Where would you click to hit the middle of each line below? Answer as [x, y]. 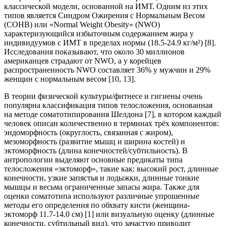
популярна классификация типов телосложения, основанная [108, 105]
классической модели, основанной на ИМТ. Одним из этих [106, 7]
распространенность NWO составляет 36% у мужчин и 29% [107, 70]
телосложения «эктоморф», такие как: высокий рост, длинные [111, 169]
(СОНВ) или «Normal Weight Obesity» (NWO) [82, 25]
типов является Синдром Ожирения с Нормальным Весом [104, 16]
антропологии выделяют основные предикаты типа [93, 160]
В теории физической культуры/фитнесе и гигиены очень [103, 96]
